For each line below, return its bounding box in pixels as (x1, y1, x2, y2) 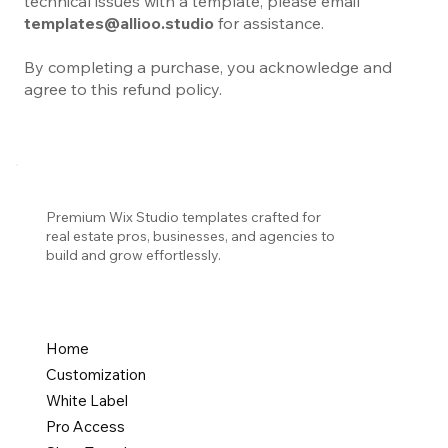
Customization (46, 364, 146, 384)
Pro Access (46, 416, 125, 436)
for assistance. (214, 12, 324, 33)
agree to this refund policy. (24, 78, 222, 99)
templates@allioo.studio (24, 12, 214, 33)
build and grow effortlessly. (46, 246, 221, 265)
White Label (46, 390, 128, 410)
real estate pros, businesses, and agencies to (46, 227, 335, 246)
